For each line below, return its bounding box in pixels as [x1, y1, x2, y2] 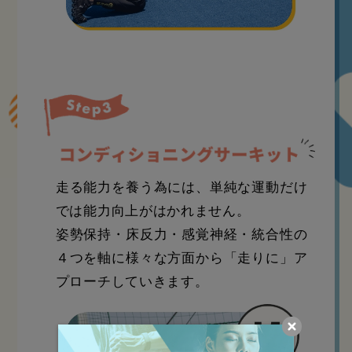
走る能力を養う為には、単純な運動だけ [55, 179, 308, 195]
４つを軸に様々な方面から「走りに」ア [55, 250, 308, 266]
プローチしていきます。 [55, 273, 209, 289]
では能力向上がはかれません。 [55, 203, 251, 218]
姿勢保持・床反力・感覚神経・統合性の [55, 226, 308, 242]
